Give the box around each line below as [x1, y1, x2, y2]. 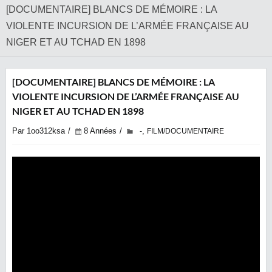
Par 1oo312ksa [12, 126, 65, 135]
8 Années [84, 126, 117, 135]
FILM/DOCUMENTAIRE [147, 127, 224, 135]
